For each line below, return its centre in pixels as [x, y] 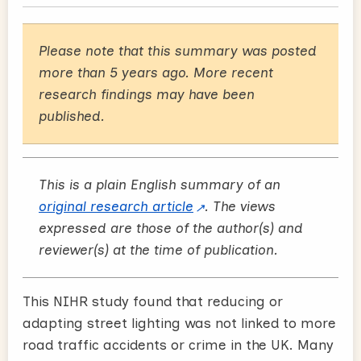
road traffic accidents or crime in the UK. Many [178, 344]
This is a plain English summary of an [160, 184]
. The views [241, 206]
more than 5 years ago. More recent [156, 72]
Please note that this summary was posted [178, 50]
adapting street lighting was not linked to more [179, 323]
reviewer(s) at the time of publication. [158, 249]
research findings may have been [147, 94]
